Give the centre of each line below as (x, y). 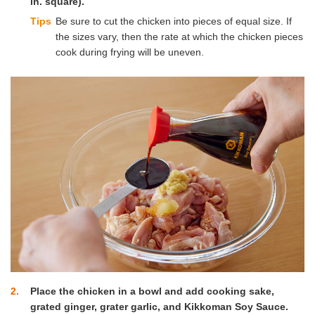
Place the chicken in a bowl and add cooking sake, (152, 291)
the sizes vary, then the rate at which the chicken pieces (180, 36)
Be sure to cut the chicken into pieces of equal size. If (174, 21)
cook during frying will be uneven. (130, 52)
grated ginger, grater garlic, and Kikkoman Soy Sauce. (159, 306)
